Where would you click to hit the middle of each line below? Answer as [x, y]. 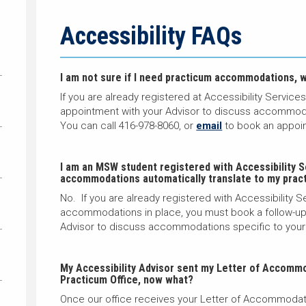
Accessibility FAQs [151, 36]
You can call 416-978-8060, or [128, 126]
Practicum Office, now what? [127, 280]
